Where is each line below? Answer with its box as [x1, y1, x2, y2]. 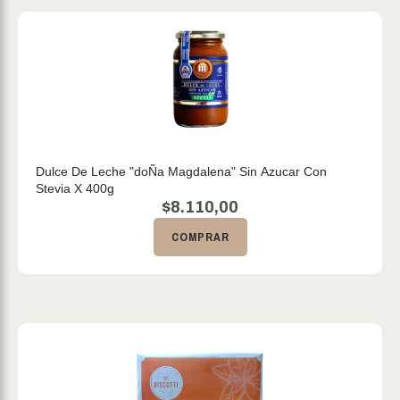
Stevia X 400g [36, 181, 114, 196]
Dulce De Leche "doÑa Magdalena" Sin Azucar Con [36, 164, 327, 179]
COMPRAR [171, 229, 229, 245]
